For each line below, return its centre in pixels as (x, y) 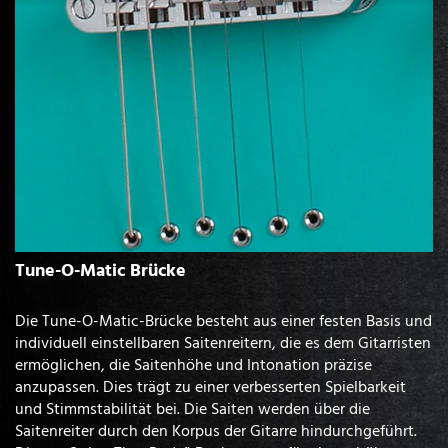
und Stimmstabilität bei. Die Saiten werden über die (192, 407)
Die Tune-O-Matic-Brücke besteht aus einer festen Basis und (223, 319)
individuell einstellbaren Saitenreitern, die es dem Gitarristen (223, 341)
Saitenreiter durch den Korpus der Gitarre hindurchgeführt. (216, 429)
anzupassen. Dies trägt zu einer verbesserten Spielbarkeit (210, 385)
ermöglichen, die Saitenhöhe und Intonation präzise (193, 363)
